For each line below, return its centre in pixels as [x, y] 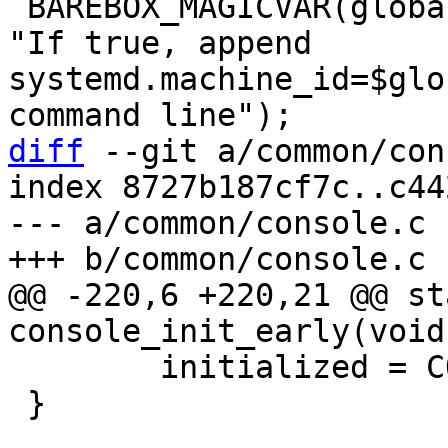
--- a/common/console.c [217, 223]
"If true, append [160, 43]
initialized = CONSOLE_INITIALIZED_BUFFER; [17, 367]
